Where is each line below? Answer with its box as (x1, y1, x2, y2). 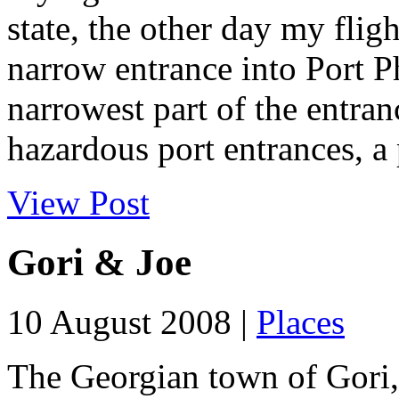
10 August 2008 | (7, 303, 256, 342)
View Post (7, 183, 150, 223)
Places (256, 303, 345, 342)
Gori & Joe (7, 241, 191, 284)
